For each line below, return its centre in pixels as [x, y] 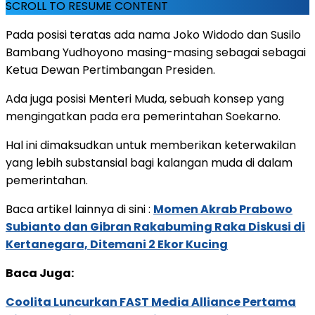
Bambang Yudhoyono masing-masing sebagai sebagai [156, 52]
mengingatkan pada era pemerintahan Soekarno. [143, 116]
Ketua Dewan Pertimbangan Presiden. [110, 70]
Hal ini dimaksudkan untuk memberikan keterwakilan [151, 145]
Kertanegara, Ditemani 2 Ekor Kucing [117, 244]
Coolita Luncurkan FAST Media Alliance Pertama [151, 302]
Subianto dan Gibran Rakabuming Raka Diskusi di [155, 226]
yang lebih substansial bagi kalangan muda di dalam [149, 162]
